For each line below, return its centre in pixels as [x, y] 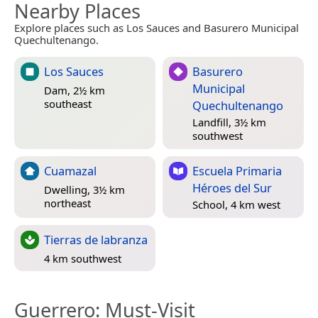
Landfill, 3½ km [229, 122]
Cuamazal [70, 171]
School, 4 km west [236, 204]
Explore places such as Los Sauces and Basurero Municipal [157, 28]
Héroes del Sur [232, 188]
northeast [67, 203]
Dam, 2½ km [75, 90]
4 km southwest [83, 258]
